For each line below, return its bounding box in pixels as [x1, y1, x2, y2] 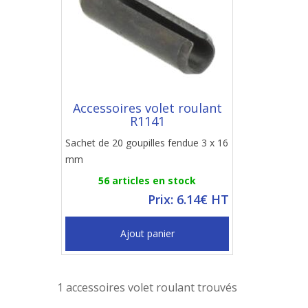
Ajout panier [120, 227, 175, 240]
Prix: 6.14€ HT [148, 191, 229, 208]
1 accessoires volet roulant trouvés [57, 280, 237, 295]
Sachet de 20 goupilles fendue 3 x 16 [65, 136, 228, 149]
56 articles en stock [98, 174, 196, 187]
